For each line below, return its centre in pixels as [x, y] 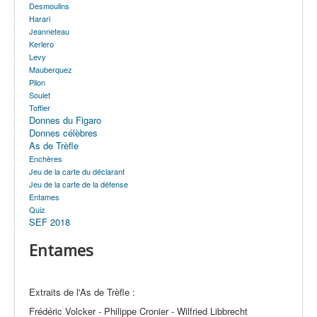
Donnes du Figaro [65, 120]
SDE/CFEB [63, 58]
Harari [40, 18]
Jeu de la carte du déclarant [77, 171]
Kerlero [41, 44]
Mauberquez [51, 69]
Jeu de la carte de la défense [79, 184]
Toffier [40, 108]
